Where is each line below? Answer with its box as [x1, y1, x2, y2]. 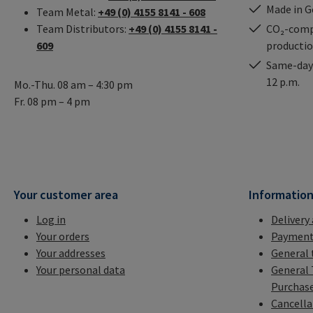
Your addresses [36, 246, 105, 261]
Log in [36, 212, 66, 227]
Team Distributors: [36, 22, 129, 36]
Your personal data [36, 263, 125, 277]
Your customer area [14, 187, 118, 203]
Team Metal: [36, 5, 98, 20]
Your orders [36, 229, 89, 244]
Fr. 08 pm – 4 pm [14, 94, 90, 109]
